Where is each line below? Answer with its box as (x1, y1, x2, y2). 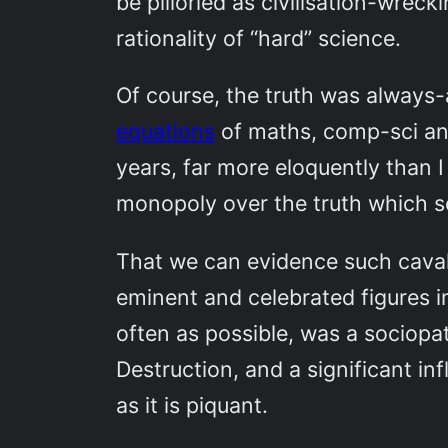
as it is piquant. (116, 391, 269, 418)
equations (116, 118, 216, 145)
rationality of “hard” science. (116, 24, 402, 51)
